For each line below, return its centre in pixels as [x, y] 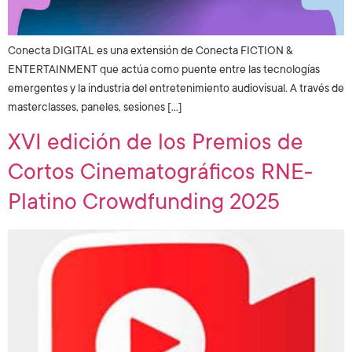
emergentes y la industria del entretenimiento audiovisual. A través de [176, 88]
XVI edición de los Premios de [156, 143]
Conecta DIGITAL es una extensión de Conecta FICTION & [150, 51]
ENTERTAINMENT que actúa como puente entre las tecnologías [164, 70]
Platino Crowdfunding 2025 [144, 202]
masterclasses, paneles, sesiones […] [95, 107]
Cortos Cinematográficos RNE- [160, 172]
